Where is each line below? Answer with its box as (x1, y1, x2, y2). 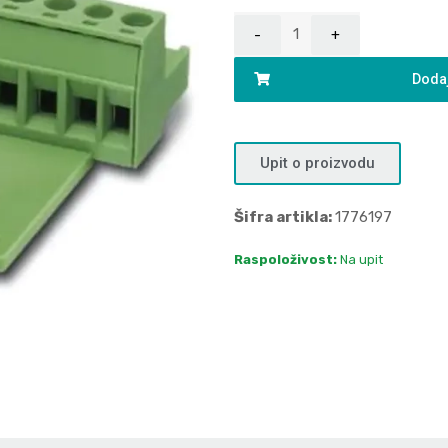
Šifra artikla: (234, 208, 335, 227)
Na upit (337, 252, 383, 268)
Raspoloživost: (234, 252, 337, 268)
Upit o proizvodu (260, 154, 375, 173)
